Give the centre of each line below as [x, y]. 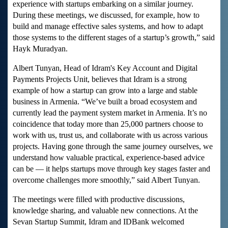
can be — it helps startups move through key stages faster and [111, 169]
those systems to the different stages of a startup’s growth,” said [114, 38]
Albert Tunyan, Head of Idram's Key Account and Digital [105, 68]
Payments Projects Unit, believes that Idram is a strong [100, 79]
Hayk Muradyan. [40, 49]
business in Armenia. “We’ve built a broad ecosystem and [105, 102]
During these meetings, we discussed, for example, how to [106, 15]
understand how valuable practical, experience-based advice [109, 158]
